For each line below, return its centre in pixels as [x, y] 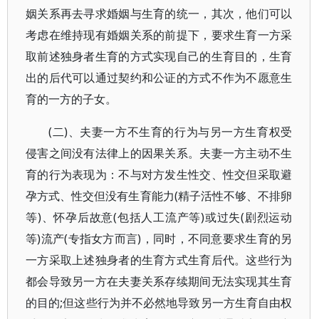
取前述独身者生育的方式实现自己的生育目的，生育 [159, 56]
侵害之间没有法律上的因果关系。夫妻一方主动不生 [159, 153]
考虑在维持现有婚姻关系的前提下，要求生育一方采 [159, 35]
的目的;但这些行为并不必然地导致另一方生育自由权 [159, 303]
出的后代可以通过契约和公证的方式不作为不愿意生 [159, 78]
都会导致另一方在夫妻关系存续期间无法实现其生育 [159, 281]
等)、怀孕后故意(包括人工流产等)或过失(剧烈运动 [159, 217]
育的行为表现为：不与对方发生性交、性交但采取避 [159, 174]
